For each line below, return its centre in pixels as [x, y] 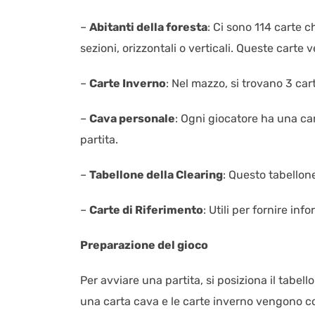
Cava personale [132, 118]
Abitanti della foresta [148, 27]
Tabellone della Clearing [156, 174]
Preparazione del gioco [144, 245]
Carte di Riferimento [146, 210]
